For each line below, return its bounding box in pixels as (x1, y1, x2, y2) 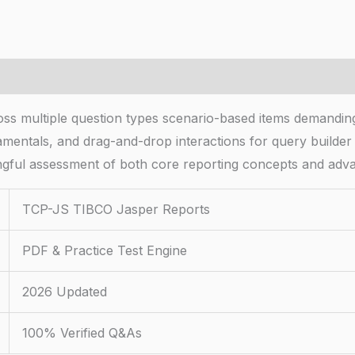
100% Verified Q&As (22, 325, 142, 342)
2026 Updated (22, 284, 107, 300)
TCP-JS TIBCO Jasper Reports (22, 201, 210, 218)
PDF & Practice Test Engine (22, 242, 187, 259)
